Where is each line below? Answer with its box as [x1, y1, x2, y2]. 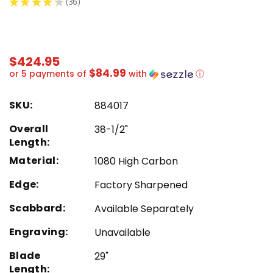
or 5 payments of [9, 67, 89, 80]
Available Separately [94, 201, 194, 216]
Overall [9, 121, 49, 136]
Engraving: [9, 224, 68, 239]
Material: [9, 153, 58, 168]
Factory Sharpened [94, 177, 188, 192]
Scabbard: [9, 200, 65, 215]
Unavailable [94, 225, 151, 239]
